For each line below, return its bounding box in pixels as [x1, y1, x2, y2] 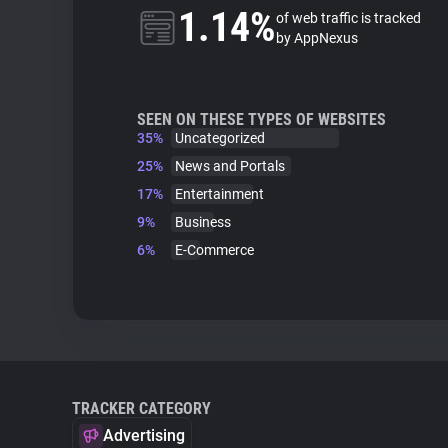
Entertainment [175, 186, 264, 202]
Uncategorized [175, 130, 265, 146]
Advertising [103, 426, 185, 445]
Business [175, 214, 231, 230]
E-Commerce [175, 242, 254, 258]
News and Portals [175, 158, 285, 174]
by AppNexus [276, 30, 358, 46]
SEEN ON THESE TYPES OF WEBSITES [137, 110, 386, 129]
